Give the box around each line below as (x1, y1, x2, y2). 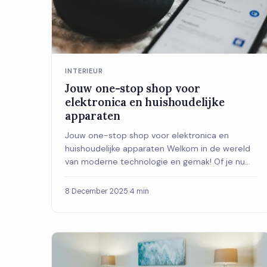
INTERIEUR (65, 67, 104, 76)
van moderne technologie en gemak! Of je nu (65, 156, 245, 167)
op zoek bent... (65, 169, 124, 181)
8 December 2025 (65, 187, 128, 197)
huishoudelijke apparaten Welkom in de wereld (65, 143, 250, 154)
